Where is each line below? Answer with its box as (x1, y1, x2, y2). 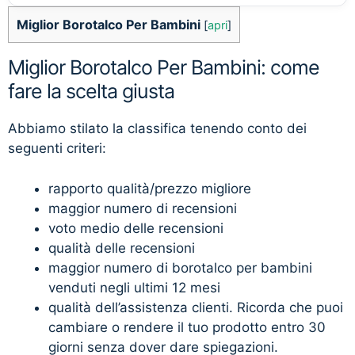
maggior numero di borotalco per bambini (48, 259, 312, 276)
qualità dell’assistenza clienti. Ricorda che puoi (48, 299, 343, 315)
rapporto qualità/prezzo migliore (48, 180, 251, 197)
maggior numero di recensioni (48, 200, 237, 216)
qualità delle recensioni (48, 239, 195, 256)
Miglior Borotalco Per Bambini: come (8, 55, 319, 80)
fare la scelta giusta (8, 79, 174, 104)
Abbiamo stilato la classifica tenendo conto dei (8, 120, 307, 137)
